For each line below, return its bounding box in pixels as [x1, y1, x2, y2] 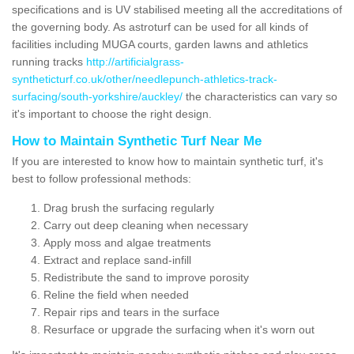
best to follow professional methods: [12, 171, 191, 185]
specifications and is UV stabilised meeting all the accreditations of [12, 2, 342, 16]
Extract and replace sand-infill [43, 253, 191, 266]
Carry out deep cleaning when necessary [43, 218, 248, 232]
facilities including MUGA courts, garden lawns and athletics [12, 37, 308, 51]
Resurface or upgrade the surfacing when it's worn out [43, 322, 314, 336]
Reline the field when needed [43, 288, 189, 301]
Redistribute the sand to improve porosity [43, 270, 249, 284]
